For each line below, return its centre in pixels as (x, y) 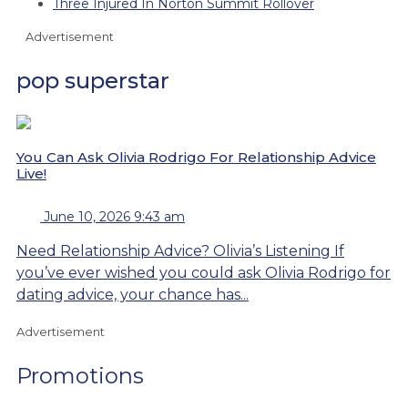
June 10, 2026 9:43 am (114, 216)
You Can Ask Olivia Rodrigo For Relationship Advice (196, 157)
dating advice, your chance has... (133, 294)
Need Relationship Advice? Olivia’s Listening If (180, 250)
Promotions (80, 375)
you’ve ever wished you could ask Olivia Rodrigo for (204, 272)
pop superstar (93, 80)
